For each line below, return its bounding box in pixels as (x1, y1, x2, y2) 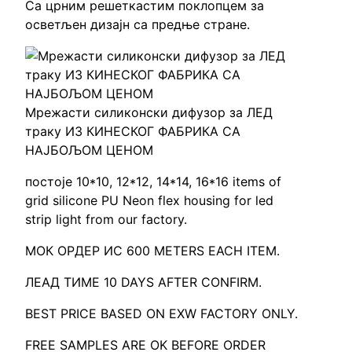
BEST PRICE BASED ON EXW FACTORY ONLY (25, 306, 295, 322)
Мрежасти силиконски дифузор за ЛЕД (25, 104, 273, 121)
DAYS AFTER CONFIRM (121, 274, 258, 291)
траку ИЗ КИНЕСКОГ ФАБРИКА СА (25, 123, 240, 140)
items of (233, 174, 281, 190)
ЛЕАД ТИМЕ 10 (25, 274, 121, 291)
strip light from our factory (25, 211, 184, 228)
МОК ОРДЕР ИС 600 (25, 243, 154, 259)
